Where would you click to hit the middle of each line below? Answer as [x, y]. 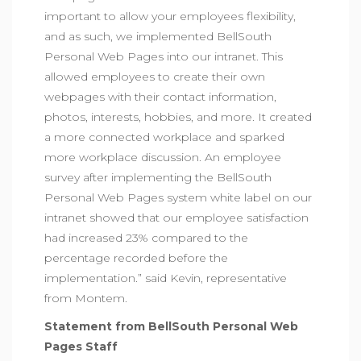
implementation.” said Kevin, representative [166, 278]
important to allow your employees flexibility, [170, 16]
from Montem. [86, 298]
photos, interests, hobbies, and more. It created [178, 117]
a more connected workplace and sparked [164, 137]
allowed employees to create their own [155, 77]
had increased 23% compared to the [146, 238]
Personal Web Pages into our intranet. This [164, 56]
